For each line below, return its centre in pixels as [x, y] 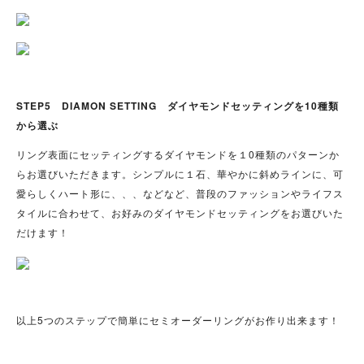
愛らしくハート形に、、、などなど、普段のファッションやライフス [180, 193]
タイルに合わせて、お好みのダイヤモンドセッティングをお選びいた [180, 213]
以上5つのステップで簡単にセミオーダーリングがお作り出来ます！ [178, 320]
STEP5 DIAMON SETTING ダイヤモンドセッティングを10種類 [178, 106]
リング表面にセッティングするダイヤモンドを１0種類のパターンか [178, 154]
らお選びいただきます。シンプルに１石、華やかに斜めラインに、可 [180, 174]
